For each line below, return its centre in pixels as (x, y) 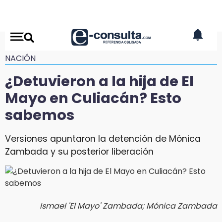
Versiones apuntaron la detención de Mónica (103, 139)
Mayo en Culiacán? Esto (93, 98)
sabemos (40, 115)
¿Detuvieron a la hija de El (99, 81)
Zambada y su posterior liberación (79, 151)
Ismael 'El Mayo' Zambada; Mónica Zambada (128, 206)
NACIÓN (20, 58)
